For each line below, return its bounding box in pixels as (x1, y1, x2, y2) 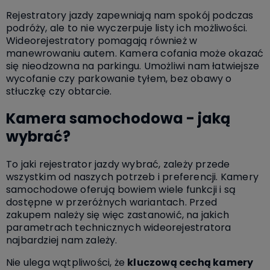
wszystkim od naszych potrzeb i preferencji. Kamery (6, 169, 259, 184)
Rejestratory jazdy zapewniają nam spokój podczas (6, 8, 254, 22)
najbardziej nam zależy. (6, 233, 120, 247)
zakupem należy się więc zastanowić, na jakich (6, 207, 229, 222)
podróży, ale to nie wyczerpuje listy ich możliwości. (6, 20, 248, 35)
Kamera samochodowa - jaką (6, 108, 230, 128)
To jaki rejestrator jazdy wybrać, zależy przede (6, 157, 230, 171)
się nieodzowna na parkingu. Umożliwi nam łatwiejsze (6, 58, 260, 73)
